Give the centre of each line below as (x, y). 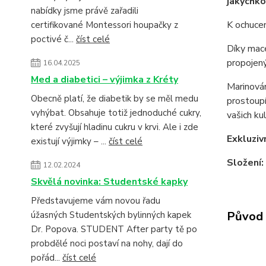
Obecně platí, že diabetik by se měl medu (115, 99)
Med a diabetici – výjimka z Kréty (104, 80)
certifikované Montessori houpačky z (104, 25)
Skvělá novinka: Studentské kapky (109, 182)
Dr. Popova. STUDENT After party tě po (114, 229)
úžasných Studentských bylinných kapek (111, 215)
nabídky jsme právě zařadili (85, 11)
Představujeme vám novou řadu (96, 201)
